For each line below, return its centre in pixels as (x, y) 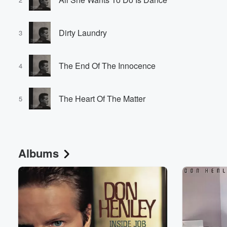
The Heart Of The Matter (102, 99)
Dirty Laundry (83, 33)
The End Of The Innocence (107, 66)
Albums (39, 153)
